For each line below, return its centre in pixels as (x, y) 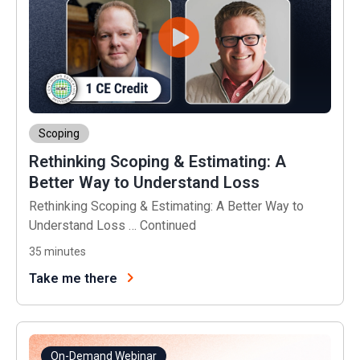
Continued (168, 225)
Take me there (73, 278)
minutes (65, 251)
